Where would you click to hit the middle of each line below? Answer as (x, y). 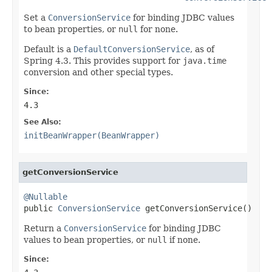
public (41, 208)
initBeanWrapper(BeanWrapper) (92, 135)
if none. (184, 240)
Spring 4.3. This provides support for (103, 60)
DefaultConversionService (132, 49)
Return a (44, 228)
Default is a (49, 49)
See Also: (42, 122)
